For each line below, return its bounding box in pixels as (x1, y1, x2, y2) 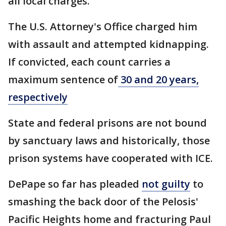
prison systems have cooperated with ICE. (8, 151, 215, 165)
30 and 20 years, (118, 73, 199, 87)
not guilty (142, 177, 190, 191)
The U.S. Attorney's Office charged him (8, 20, 197, 34)
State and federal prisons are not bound (8, 116, 207, 130)
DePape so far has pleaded (8, 177, 142, 191)
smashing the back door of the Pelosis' (8, 195, 198, 209)
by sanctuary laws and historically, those (8, 134, 210, 148)
